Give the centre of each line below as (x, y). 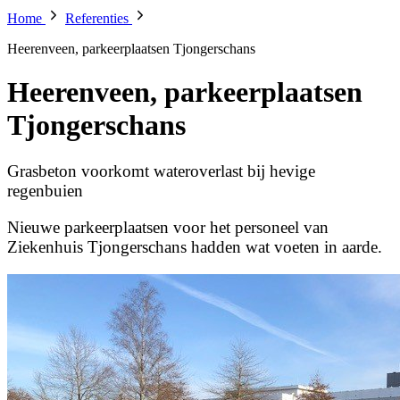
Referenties (99, 18)
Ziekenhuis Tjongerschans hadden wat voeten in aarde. (195, 246)
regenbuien (45, 190)
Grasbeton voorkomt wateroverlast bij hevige (161, 171)
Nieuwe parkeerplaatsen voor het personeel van (168, 227)
